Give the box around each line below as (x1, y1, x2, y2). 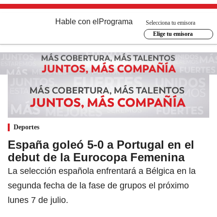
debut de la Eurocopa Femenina (8, 150, 185, 164)
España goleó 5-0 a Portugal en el (8, 138, 194, 151)
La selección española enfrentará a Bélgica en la (8, 166, 196, 176)
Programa (99, 17, 133, 26)
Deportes (14, 123, 39, 131)
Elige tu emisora (153, 31, 193, 37)
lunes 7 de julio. (8, 195, 68, 205)
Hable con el (55, 17, 99, 26)
